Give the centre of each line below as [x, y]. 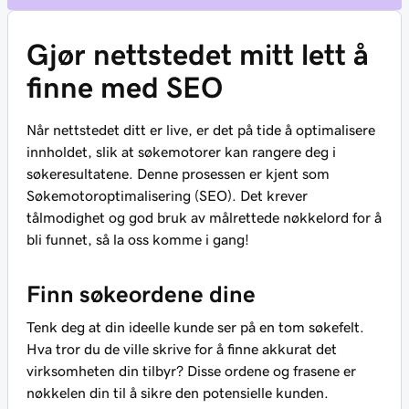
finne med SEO [125, 88]
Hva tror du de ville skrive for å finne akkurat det [182, 349]
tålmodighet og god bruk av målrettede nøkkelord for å [204, 217]
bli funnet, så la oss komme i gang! [138, 239]
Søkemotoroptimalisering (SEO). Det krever [167, 195]
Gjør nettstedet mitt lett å [198, 55]
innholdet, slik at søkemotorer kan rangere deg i [181, 152]
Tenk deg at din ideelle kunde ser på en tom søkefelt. [195, 327]
